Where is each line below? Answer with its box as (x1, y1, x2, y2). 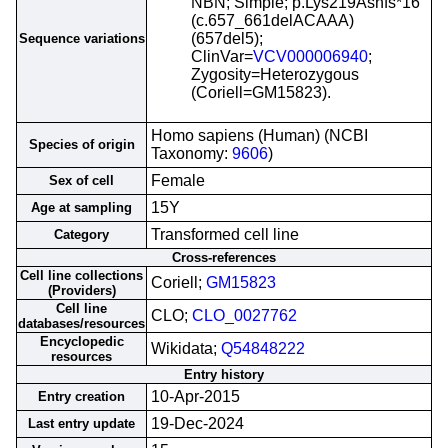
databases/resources (18, 316, 145, 331)
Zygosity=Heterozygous (191, 66, 359, 83)
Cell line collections (20, 268, 143, 283)
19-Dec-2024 (151, 415, 244, 432)
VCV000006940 (253, 48, 368, 65)
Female (151, 172, 205, 189)
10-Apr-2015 (151, 388, 240, 405)
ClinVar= (191, 48, 253, 65)
